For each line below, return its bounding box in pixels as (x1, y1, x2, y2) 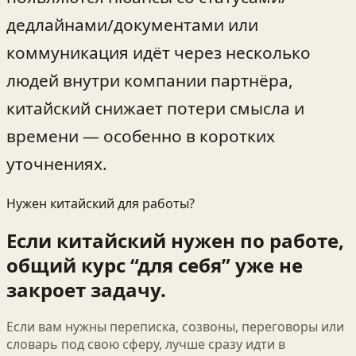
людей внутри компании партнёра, (6, 69, 293, 92)
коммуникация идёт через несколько (6, 41, 311, 64)
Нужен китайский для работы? (6, 194, 195, 212)
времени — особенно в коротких (6, 125, 275, 148)
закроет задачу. (6, 276, 166, 303)
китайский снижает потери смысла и (6, 97, 304, 120)
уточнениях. (6, 153, 107, 176)
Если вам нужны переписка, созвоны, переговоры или (6, 317, 344, 335)
